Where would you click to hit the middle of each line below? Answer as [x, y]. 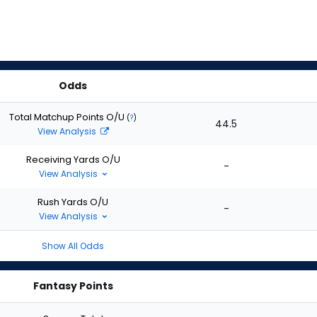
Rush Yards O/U [73, 202]
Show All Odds [73, 246]
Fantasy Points [73, 286]
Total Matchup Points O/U [68, 117]
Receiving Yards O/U [73, 159]
